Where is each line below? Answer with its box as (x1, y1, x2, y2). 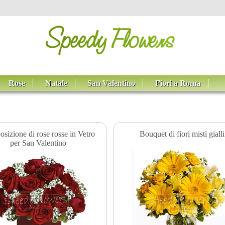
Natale (45, 79, 68, 87)
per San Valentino (10, 138, 66, 147)
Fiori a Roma (155, 79, 201, 87)
